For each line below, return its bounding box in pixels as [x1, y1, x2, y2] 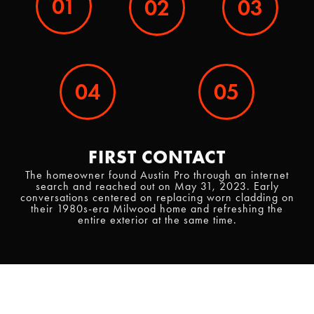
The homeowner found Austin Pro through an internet [25, 168, 289, 182]
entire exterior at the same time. [77, 213, 237, 226]
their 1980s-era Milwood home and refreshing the [31, 202, 283, 215]
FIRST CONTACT [88, 146, 226, 168]
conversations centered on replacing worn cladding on [20, 191, 294, 204]
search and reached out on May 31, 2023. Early [35, 179, 279, 193]
